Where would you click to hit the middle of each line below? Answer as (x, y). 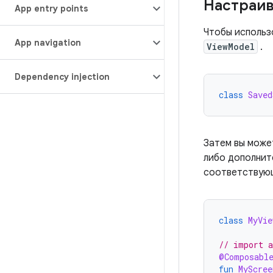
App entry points (51, 9)
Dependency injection (62, 77)
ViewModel (231, 47)
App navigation (48, 43)
